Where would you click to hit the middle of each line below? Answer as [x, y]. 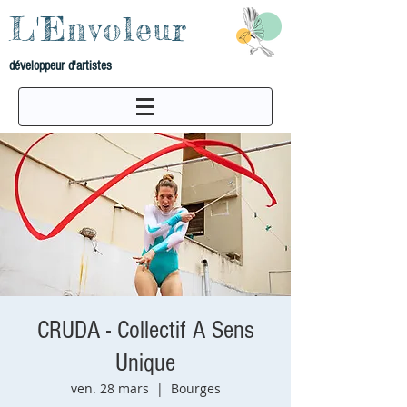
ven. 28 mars [109, 388]
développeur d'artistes [60, 66]
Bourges [195, 388]
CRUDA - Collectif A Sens [145, 330]
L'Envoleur [99, 29]
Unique [145, 363]
